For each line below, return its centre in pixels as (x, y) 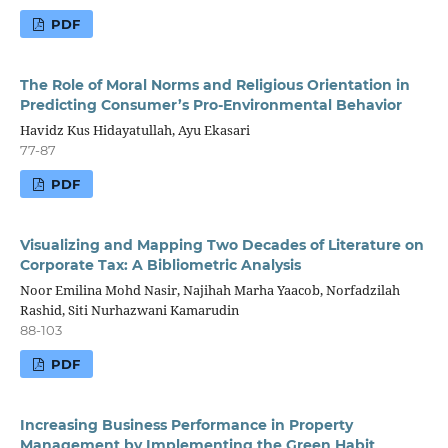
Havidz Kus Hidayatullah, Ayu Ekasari (134, 129)
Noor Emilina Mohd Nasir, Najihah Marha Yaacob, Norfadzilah (209, 289)
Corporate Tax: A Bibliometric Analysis (160, 264)
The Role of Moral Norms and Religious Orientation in (214, 84)
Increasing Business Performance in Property (186, 424)
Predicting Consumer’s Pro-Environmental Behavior (210, 104)
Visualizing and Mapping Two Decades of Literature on (221, 244)
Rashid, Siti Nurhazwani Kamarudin (129, 309)
